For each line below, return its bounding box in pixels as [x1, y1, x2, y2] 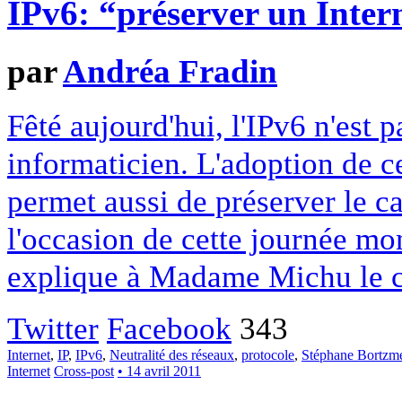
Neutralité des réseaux [109, 347, 234, 363]
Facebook [107, 310, 232, 347]
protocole [241, 347, 294, 363]
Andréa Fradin [63, 52, 277, 90]
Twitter [7, 310, 99, 347]
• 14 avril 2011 [118, 363, 201, 380]
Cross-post [54, 363, 114, 380]
